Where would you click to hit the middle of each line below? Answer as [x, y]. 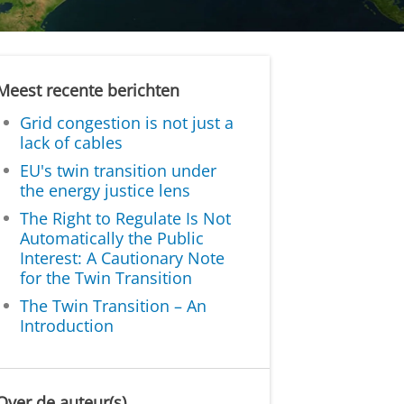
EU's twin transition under [119, 170]
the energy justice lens [106, 190]
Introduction [67, 325]
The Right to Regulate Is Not [126, 218]
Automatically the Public [112, 238]
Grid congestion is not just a [127, 122]
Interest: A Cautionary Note [123, 257]
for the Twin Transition [106, 277]
